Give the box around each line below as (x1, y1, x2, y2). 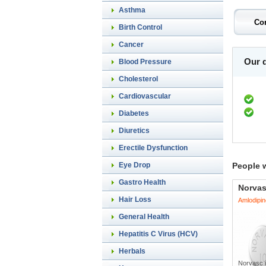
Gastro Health (119, 178, 166, 186)
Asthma (119, 6, 145, 14)
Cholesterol (119, 75, 158, 83)
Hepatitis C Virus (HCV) (119, 230, 198, 238)
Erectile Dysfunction (119, 144, 188, 152)
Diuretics (119, 126, 150, 135)
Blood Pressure (119, 58, 172, 66)
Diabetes (119, 109, 149, 118)
